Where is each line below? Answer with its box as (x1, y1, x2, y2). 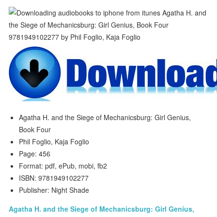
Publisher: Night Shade (19, 185, 90, 195)
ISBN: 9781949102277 (19, 173, 89, 183)
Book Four (19, 124, 51, 134)
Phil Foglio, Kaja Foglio (19, 137, 90, 146)
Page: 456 (19, 149, 51, 158)
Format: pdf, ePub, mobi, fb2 (19, 161, 108, 170)
